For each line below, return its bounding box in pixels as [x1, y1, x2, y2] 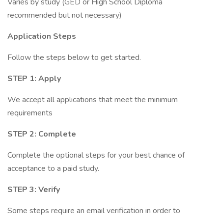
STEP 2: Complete [7, 129, 76, 139]
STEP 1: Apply [7, 73, 61, 84]
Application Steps [7, 31, 76, 42]
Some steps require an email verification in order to [7, 205, 180, 216]
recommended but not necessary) [7, 10, 122, 21]
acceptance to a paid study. [7, 163, 99, 174]
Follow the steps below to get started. [7, 52, 141, 63]
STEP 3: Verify [7, 184, 60, 195]
